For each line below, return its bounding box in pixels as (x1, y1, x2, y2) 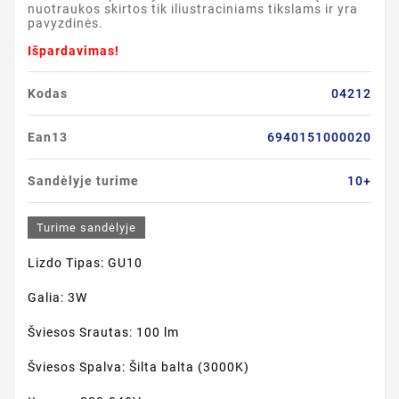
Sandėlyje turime (28, 174, 139, 188)
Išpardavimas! (28, 44, 119, 58)
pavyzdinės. (28, 16, 103, 30)
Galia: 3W (28, 290, 87, 305)
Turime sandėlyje (37, 221, 136, 234)
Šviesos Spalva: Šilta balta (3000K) (28, 360, 249, 374)
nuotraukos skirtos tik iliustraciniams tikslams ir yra (28, 2, 358, 16)
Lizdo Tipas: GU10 (28, 256, 142, 270)
